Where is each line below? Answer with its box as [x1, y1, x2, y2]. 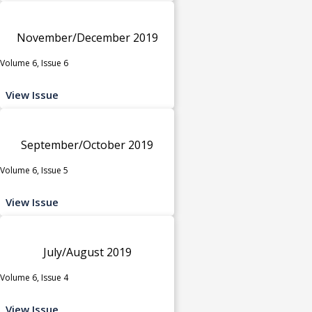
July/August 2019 [42, 244, 132, 260]
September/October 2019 [21, 136, 153, 153]
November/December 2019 [16, 29, 158, 45]
